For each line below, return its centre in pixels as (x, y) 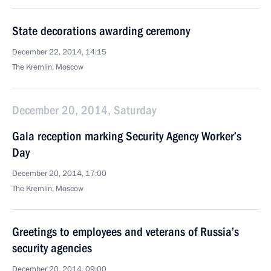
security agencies (52, 248)
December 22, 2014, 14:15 (59, 52)
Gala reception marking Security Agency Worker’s (127, 136)
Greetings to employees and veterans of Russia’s (126, 232)
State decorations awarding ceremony (101, 31)
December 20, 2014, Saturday (84, 110)
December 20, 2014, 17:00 (59, 174)
